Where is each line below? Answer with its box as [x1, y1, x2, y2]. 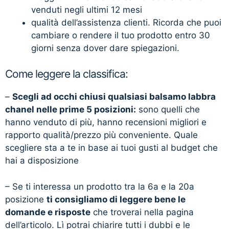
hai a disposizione [5, 155, 79, 166]
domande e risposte [5, 207, 90, 217]
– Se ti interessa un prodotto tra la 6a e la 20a [5, 181, 194, 192]
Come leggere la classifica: [5, 67, 128, 81]
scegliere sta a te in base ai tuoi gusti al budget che [5, 143, 218, 153]
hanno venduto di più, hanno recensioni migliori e [5, 117, 207, 128]
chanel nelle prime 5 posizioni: [5, 104, 136, 115]
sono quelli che [136, 104, 200, 115]
